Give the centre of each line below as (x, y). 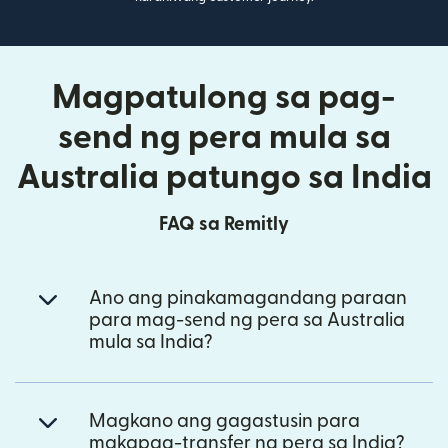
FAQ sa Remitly (224, 225)
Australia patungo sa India (224, 178)
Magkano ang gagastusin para (224, 422)
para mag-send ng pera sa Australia (247, 321)
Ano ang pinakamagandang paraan (248, 299)
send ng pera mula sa (224, 138)
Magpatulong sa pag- (224, 98)
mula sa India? (151, 343)
